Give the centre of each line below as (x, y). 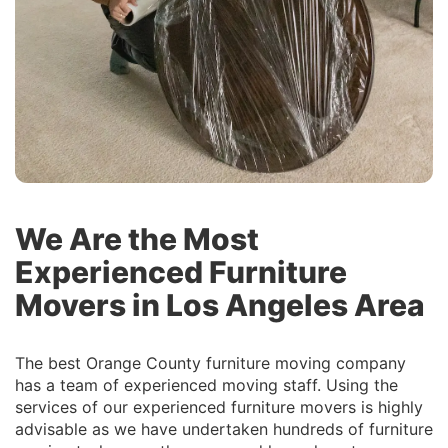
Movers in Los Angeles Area (220, 305)
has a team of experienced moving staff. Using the (206, 385)
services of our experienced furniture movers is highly (219, 407)
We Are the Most (137, 239)
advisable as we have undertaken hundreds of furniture (224, 429)
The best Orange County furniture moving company (210, 363)
